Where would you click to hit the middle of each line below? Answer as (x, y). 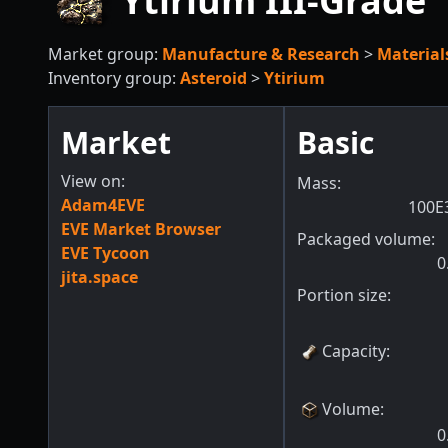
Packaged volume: (366, 239)
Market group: (105, 54)
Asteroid (213, 78)
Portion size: (344, 295)
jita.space (99, 277)
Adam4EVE (103, 205)
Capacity (354, 351)
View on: (93, 181)
